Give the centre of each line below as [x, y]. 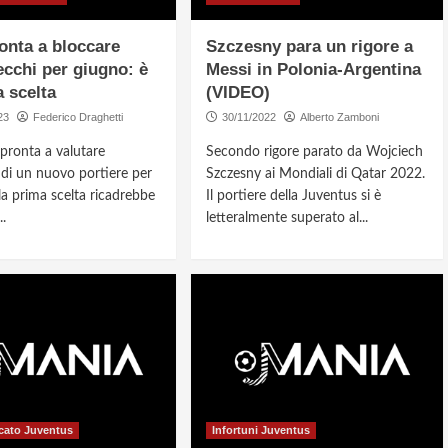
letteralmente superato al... [287, 218]
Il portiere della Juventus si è [294, 196]
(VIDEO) [238, 93]
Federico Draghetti [77, 117]
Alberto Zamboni [340, 117]
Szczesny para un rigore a [310, 47]
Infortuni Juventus [261, 430]
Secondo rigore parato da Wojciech [315, 152]
